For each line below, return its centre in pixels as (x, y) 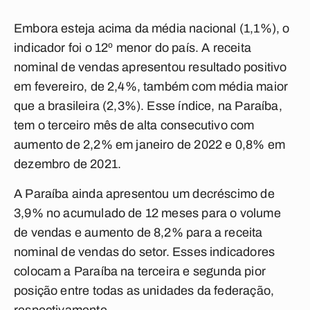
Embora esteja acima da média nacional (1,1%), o (152, 28)
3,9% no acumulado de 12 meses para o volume (147, 213)
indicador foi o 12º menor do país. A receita (133, 48)
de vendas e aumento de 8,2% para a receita (138, 232)
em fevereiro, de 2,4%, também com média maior (151, 86)
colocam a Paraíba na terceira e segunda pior (140, 271)
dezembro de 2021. (68, 164)
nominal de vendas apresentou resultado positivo (151, 67)
